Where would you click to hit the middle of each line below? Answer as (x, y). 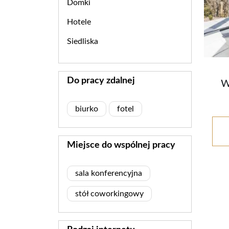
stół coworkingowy (109, 194)
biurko (87, 109)
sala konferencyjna (109, 174)
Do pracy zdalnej (101, 81)
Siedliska (83, 42)
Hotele (79, 22)
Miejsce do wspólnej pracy (121, 145)
